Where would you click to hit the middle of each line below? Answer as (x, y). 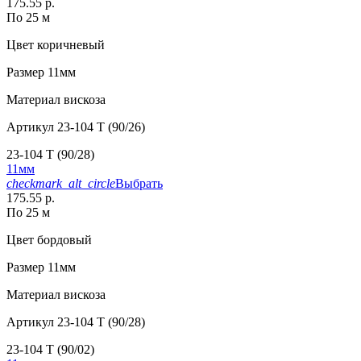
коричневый (69, 45)
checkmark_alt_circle (61, 184)
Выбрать (139, 184)
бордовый (63, 240)
